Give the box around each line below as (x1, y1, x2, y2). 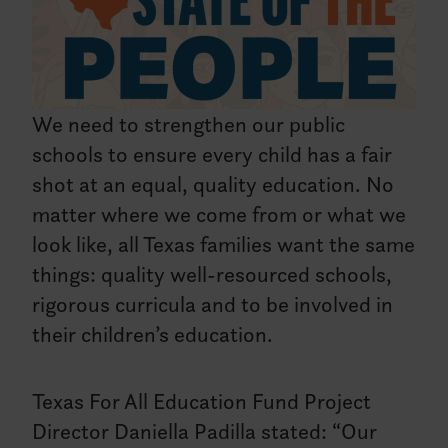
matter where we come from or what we (32, 201, 407, 228)
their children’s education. (32, 321, 274, 348)
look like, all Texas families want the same (32, 231, 416, 258)
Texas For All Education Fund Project (32, 388, 372, 415)
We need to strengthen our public (32, 111, 346, 138)
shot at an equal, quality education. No (32, 171, 395, 198)
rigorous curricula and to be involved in (32, 291, 394, 318)
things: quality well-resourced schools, (32, 261, 393, 288)
